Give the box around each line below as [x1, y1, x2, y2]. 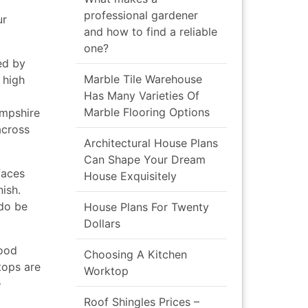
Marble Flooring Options [84, 104, 210, 119]
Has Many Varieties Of [84, 88, 199, 102]
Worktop [84, 263, 129, 278]
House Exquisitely [84, 168, 177, 183]
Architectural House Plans [84, 135, 218, 150]
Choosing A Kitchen [84, 247, 187, 261]
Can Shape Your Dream [84, 152, 206, 166]
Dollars [84, 216, 120, 230]
